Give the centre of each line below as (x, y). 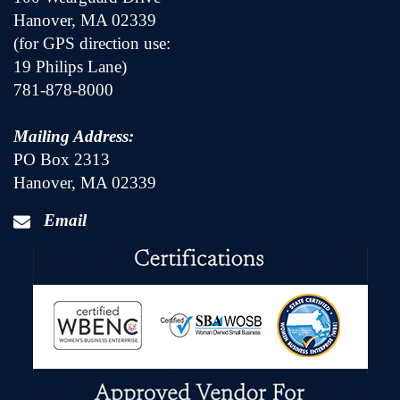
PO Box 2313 (62, 159)
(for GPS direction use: (92, 43)
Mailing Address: (74, 136)
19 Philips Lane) (70, 67)
